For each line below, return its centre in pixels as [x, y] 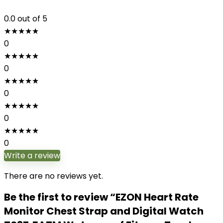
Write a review [32, 156]
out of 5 [32, 19]
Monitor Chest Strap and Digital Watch [104, 211]
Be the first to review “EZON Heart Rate [101, 197]
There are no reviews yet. [54, 176]
